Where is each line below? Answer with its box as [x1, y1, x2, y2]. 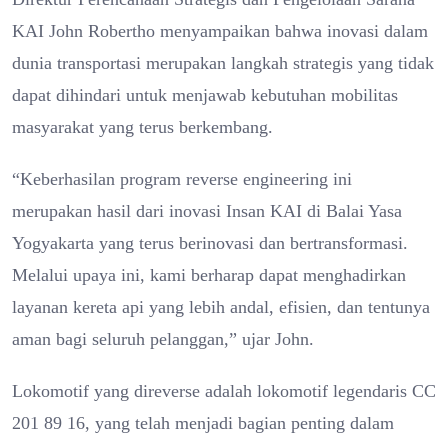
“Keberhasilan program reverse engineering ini [12, 168, 352, 189]
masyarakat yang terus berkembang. [12, 116, 273, 137]
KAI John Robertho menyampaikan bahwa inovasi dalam [12, 20, 428, 41]
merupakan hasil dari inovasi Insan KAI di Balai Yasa [12, 200, 402, 221]
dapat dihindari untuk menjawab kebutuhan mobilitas [12, 84, 398, 105]
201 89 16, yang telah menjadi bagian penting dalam [12, 412, 394, 433]
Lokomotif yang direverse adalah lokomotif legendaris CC [12, 380, 436, 401]
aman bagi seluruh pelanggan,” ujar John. [12, 328, 314, 349]
